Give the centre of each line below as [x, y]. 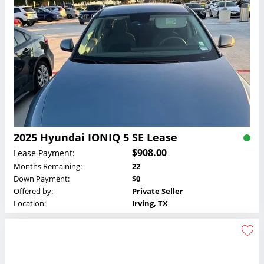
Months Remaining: [48, 166]
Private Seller [158, 191]
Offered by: [33, 191]
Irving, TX [150, 204]
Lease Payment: [44, 153]
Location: [30, 204]
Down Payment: [42, 179]
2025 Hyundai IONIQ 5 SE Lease [95, 138]
